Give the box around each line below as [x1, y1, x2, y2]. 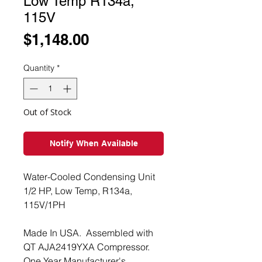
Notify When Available [49, 139, 138, 148]
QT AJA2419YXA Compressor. [23, 241, 150, 253]
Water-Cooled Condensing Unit [23, 171, 155, 182]
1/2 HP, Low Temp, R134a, [23, 185, 132, 196]
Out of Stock [23, 106, 71, 118]
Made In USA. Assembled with [23, 227, 153, 239]
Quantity [23, 63, 54, 73]
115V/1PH [23, 199, 65, 211]
